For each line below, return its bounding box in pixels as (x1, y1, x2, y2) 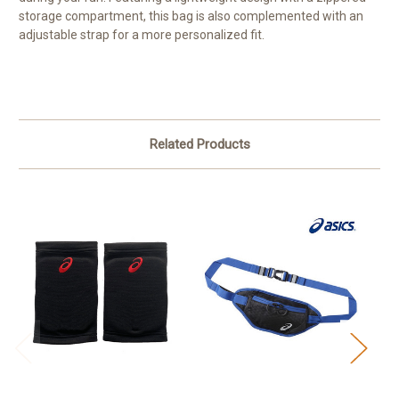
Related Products (149, 136, 250, 153)
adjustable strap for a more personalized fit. (19, 28, 265, 43)
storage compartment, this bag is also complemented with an (19, 9, 363, 24)
